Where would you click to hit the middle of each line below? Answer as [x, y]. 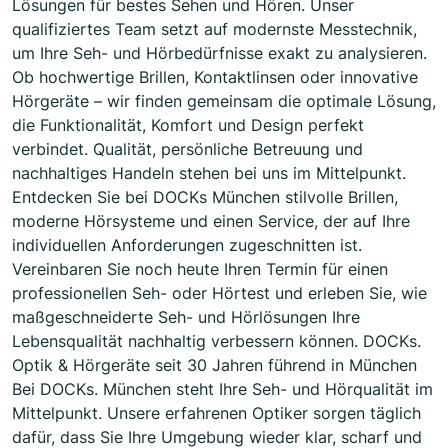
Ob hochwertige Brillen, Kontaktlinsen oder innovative [215, 77]
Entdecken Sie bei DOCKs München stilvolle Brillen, [205, 197]
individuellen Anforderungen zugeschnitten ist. [187, 245]
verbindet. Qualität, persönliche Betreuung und [187, 149]
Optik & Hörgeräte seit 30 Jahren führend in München [214, 365]
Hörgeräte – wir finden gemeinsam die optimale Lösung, [224, 101]
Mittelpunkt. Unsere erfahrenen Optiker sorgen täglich [216, 413]
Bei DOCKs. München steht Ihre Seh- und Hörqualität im [222, 389]
